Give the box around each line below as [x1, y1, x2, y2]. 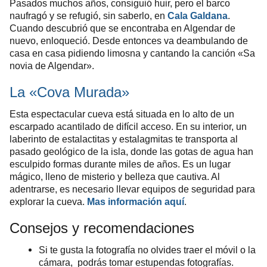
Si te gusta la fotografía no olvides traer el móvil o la [38, 244, 256, 255]
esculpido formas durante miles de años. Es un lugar [10, 158, 231, 169]
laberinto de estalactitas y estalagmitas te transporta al [10, 133, 238, 144]
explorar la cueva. [10, 195, 87, 207]
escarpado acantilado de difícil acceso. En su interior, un [10, 120, 247, 132]
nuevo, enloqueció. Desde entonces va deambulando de [10, 35, 248, 46]
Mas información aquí [87, 195, 184, 207]
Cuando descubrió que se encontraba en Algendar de [10, 23, 235, 33]
